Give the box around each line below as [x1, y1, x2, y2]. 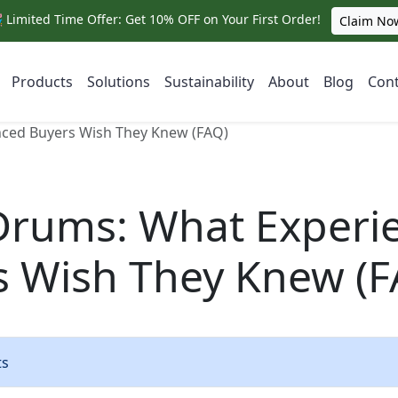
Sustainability [163, 72, 254, 92]
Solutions [86, 72, 150, 92]
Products [11, 72, 73, 92]
